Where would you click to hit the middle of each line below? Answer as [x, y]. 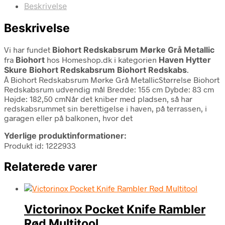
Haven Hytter [185, 60]
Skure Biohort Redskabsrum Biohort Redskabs [95, 70]
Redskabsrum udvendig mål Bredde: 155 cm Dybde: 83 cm [109, 89]
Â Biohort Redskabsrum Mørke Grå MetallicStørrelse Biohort [112, 79]
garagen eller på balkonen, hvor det [68, 118]
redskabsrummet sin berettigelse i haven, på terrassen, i [105, 108]
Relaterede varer [50, 166]
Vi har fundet [28, 49]
